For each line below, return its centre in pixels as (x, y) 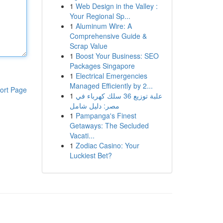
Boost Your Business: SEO (117, 56)
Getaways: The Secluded (109, 125)
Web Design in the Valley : (116, 6)
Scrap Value (88, 46)
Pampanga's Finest (106, 115)
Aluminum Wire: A (104, 26)
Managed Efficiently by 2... (111, 86)
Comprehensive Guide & (108, 36)
